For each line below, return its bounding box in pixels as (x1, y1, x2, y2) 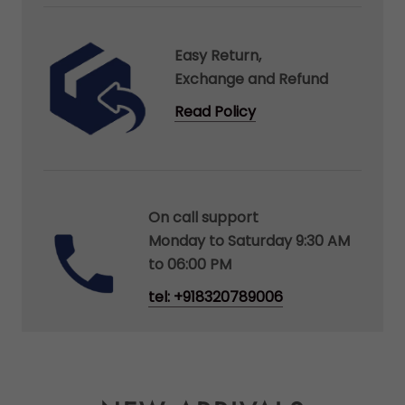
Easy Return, (174, 44, 261, 66)
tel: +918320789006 (148, 287, 284, 308)
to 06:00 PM (148, 254, 232, 276)
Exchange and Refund (174, 68, 328, 89)
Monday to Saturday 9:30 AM (148, 231, 351, 252)
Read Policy (174, 100, 256, 122)
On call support (148, 207, 259, 229)
